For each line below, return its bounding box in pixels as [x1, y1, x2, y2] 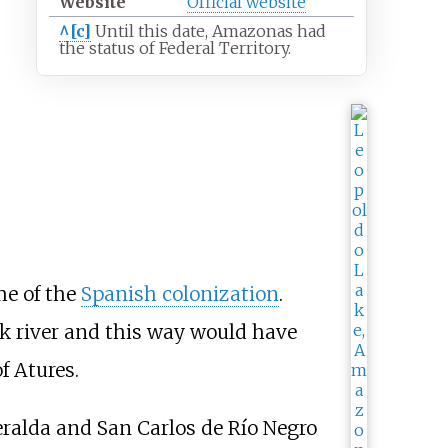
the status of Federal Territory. [58, 37, 291, 58]
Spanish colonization [80, 282, 279, 307]
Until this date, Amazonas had [94, 20, 326, 41]
